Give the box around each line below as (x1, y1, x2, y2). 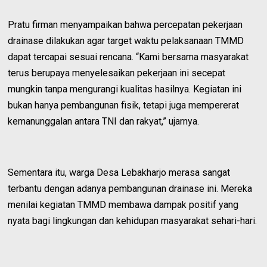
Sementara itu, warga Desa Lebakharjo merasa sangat (8, 166, 231, 178)
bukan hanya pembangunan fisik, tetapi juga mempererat (8, 99, 240, 111)
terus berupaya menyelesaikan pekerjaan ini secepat (8, 67, 226, 79)
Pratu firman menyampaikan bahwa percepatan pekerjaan (8, 18, 243, 30)
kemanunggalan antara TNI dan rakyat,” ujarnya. (8, 115, 200, 127)
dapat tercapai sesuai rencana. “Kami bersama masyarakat (8, 51, 249, 63)
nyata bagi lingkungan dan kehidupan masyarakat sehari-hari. (8, 215, 257, 226)
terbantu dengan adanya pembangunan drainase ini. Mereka (8, 182, 253, 194)
